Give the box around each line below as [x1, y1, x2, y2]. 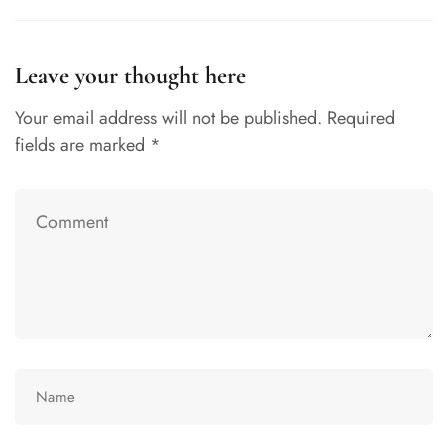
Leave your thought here [15, 61, 246, 91]
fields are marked [15, 132, 150, 159]
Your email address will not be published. [15, 105, 322, 132]
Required [327, 105, 395, 132]
